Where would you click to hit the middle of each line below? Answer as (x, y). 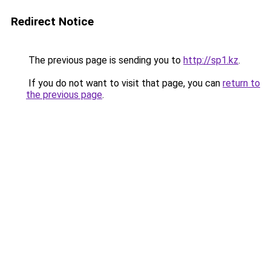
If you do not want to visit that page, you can (124, 83)
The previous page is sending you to (105, 60)
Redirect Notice (52, 21)
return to (241, 83)
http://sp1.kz (211, 60)
